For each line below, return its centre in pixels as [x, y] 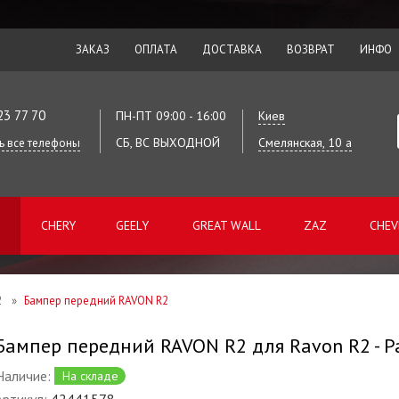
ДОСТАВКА [232, 49]
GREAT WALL [227, 225]
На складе [90, 376]
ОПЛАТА [156, 49]
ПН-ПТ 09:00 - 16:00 [171, 116]
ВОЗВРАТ [311, 49]
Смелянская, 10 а [305, 142]
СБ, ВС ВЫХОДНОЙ [167, 142]
